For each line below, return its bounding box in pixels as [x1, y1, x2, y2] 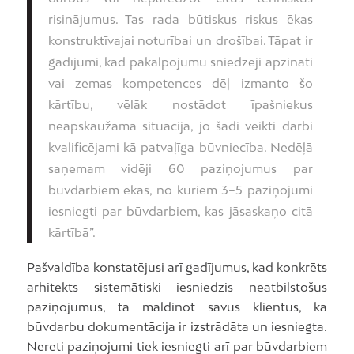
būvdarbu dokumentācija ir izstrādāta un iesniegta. [26, 319, 328, 334]
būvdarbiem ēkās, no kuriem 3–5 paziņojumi [47, 182, 313, 197]
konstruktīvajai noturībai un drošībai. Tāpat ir [47, 32, 313, 47]
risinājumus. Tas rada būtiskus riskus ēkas [47, 11, 313, 26]
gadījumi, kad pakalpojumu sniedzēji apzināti [47, 54, 313, 69]
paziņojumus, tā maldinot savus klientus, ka [26, 299, 328, 314]
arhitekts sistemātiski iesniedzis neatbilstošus [26, 280, 328, 295]
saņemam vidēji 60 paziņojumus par [47, 160, 313, 175]
